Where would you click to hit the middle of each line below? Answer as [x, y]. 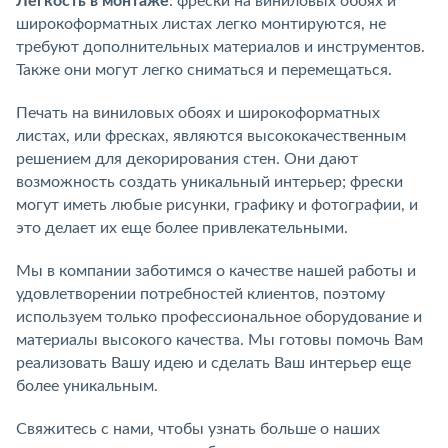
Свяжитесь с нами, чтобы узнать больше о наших [198, 428]
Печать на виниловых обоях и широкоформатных [198, 112]
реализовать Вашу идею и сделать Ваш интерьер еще [213, 362]
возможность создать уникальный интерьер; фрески [209, 181]
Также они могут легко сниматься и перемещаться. [204, 69]
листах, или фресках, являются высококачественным [211, 135]
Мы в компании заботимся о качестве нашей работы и [216, 270]
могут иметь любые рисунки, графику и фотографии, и [217, 204]
